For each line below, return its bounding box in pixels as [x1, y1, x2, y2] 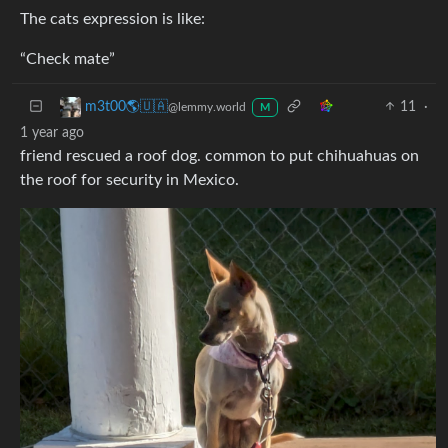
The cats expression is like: [20, 10, 205, 27]
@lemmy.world [168, 100, 246, 113]
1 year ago [20, 125, 84, 140]
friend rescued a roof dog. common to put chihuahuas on [20, 147, 419, 164]
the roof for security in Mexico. [20, 171, 239, 188]
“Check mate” [20, 50, 115, 67]
